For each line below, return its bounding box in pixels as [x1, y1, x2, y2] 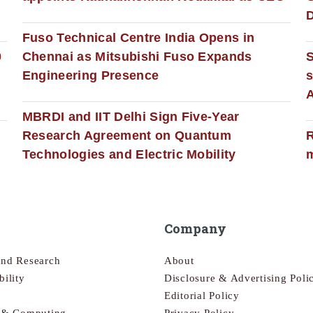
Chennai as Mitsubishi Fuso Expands [22, 49, 252, 64]
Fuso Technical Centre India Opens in [22, 30, 255, 45]
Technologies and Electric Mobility [22, 147, 236, 161]
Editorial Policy [164, 289, 240, 301]
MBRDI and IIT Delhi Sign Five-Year [22, 109, 240, 124]
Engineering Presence [22, 68, 159, 82]
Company [164, 220, 226, 238]
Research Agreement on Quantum [22, 128, 232, 143]
